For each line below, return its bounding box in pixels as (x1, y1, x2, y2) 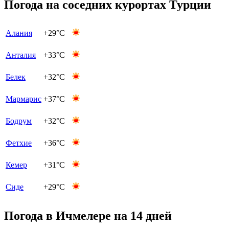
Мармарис (6, 94, 41, 103)
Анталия (6, 50, 36, 59)
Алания (6, 28, 32, 37)
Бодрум (6, 116, 32, 125)
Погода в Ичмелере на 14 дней (4, 209, 172, 222)
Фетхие (6, 138, 32, 147)
